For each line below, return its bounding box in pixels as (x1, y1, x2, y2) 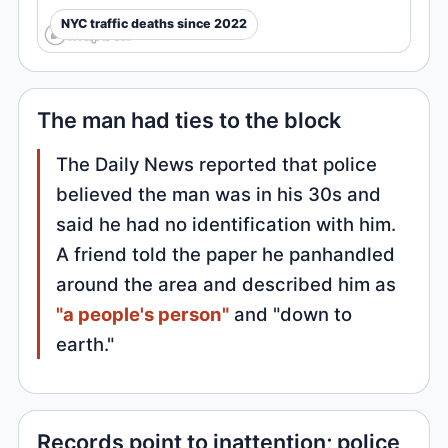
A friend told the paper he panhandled (56, 242, 396, 265)
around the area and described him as (56, 272, 397, 295)
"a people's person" (56, 302, 230, 325)
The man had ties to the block (37, 106, 342, 133)
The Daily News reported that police (56, 152, 378, 175)
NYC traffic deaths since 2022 (61, 16, 248, 32)
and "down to (229, 302, 353, 325)
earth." (56, 332, 115, 355)
